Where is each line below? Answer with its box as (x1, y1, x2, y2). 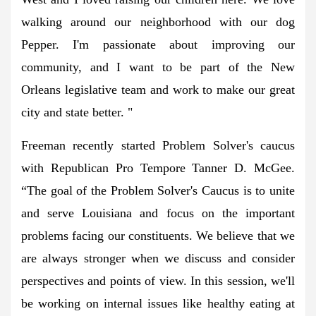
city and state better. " (21, 104, 133, 119)
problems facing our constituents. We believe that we (21, 228, 295, 243)
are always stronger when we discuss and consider (21, 250, 295, 265)
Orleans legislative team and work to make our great (21, 82, 295, 97)
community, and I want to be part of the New (21, 59, 295, 74)
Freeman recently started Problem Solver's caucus (21, 138, 295, 152)
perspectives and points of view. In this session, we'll (21, 273, 295, 288)
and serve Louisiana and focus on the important (21, 205, 295, 220)
